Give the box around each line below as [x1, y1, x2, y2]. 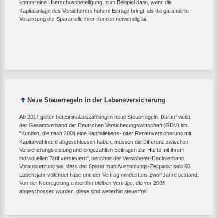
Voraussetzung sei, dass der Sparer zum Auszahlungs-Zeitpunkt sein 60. [19, 163, 192, 169]
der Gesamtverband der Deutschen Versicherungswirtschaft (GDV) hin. [19, 122, 189, 128]
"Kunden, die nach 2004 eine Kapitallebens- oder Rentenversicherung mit [19, 130, 191, 136]
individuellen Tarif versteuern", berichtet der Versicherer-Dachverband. [19, 155, 185, 161]
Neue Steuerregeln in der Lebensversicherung [27, 96, 165, 104]
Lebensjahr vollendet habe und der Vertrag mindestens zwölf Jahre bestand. [19, 171, 199, 178]
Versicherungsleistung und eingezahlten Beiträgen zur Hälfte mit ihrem [19, 146, 184, 153]
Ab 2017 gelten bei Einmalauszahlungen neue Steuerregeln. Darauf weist [19, 113, 190, 120]
